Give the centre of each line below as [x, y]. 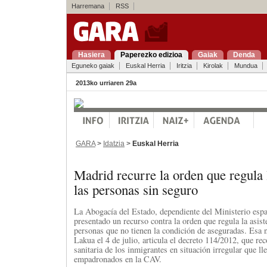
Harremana [88, 6]
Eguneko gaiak [93, 66]
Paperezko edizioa [151, 55]
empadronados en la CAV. [117, 259]
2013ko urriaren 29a [106, 83]
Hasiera [91, 55]
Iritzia [184, 66]
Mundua [246, 66]
